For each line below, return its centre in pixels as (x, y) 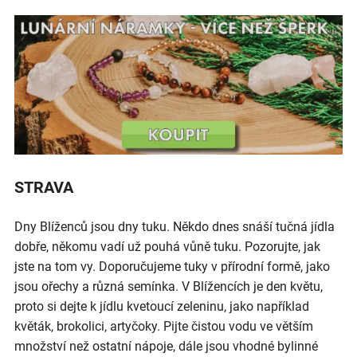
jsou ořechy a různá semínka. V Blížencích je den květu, (169, 286)
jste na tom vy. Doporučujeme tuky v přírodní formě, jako (172, 266)
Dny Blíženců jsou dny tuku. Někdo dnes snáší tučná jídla (175, 226)
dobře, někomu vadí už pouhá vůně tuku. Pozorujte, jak (167, 246)
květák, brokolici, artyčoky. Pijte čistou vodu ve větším (164, 326)
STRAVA (44, 188)
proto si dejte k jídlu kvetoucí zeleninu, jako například (162, 306)
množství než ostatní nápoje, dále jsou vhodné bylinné (166, 346)
